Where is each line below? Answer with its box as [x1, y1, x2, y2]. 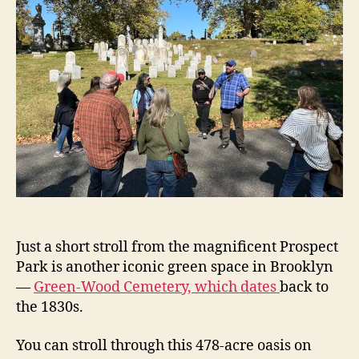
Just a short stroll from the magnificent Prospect [16, 238, 338, 257]
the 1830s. [16, 298, 83, 317]
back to [280, 278, 329, 297]
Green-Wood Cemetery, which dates [34, 278, 280, 297]
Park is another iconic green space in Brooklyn [16, 258, 333, 277]
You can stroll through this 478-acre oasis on [16, 336, 312, 355]
